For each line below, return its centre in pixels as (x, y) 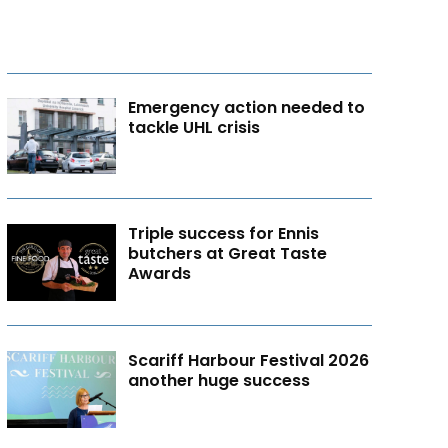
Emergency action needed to (247, 107)
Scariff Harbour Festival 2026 (249, 361)
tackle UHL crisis (194, 127)
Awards (160, 274)
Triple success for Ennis (224, 234)
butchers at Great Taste (228, 254)
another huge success (219, 381)
